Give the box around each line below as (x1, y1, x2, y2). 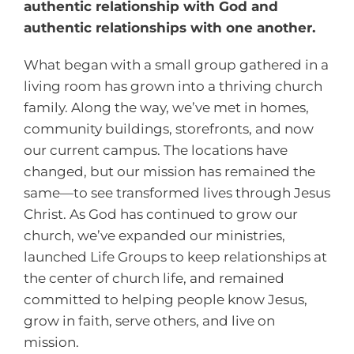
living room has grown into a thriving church (23, 77, 322, 94)
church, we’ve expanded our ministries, (23, 227, 285, 243)
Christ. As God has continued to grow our (23, 205, 298, 222)
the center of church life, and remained (23, 269, 284, 286)
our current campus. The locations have (23, 141, 288, 158)
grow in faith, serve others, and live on (23, 312, 275, 329)
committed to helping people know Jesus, (23, 291, 307, 307)
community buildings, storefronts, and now (23, 120, 314, 137)
